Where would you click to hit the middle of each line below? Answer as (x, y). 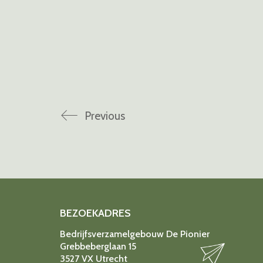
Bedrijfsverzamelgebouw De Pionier (135, 234)
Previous (105, 116)
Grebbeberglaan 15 (98, 247)
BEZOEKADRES (95, 213)
